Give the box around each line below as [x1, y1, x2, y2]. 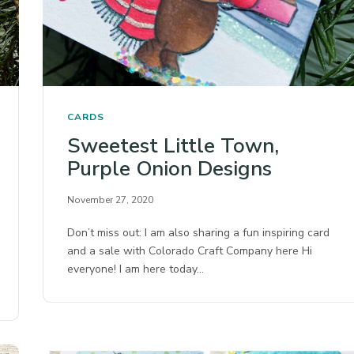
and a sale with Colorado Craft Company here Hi [67, 243, 313, 258]
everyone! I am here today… [67, 261, 205, 277]
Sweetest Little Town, [67, 131, 279, 160]
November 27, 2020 [67, 193, 153, 206]
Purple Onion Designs [67, 154, 272, 183]
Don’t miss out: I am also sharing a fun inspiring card [67, 224, 330, 240]
